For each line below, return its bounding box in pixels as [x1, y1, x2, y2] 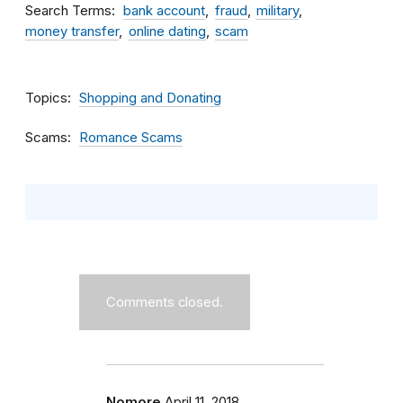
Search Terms [25, 2, 112, 19]
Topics [25, 89, 67, 106]
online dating [128, 23, 206, 40]
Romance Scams [79, 130, 183, 146]
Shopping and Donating [79, 90, 221, 106]
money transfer [25, 23, 119, 40]
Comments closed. [106, 294, 223, 310]
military [256, 3, 299, 19]
